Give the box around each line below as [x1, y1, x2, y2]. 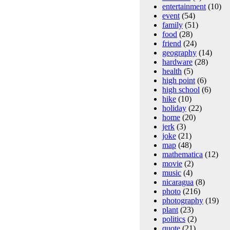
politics [162, 214, 185, 223]
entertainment [162, 2, 206, 11]
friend [162, 39, 181, 48]
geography [162, 48, 197, 57]
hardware [162, 57, 193, 66]
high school [162, 85, 200, 94]
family [162, 20, 183, 29]
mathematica [162, 149, 203, 159]
